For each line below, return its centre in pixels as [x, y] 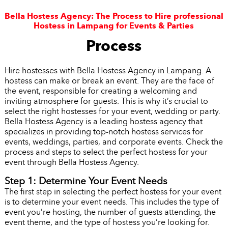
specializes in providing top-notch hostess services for [104, 132]
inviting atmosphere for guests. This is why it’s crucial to [106, 101]
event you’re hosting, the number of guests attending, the [110, 212]
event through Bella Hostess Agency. [72, 162]
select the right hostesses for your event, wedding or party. [112, 111]
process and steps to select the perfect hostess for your [106, 152]
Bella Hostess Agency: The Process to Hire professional [114, 16]
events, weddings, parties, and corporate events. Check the [113, 142]
